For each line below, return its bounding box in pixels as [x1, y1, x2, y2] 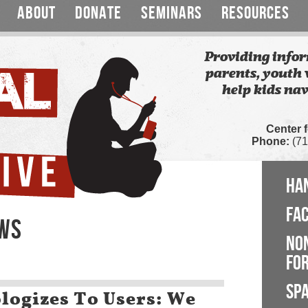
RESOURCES [221, 3, 289, 24]
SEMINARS [141, 3, 202, 24]
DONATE [75, 3, 122, 24]
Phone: [252, 135, 289, 147]
